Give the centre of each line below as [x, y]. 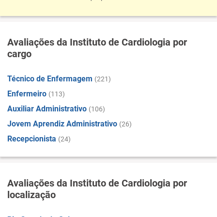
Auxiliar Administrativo [47, 109]
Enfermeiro [27, 94]
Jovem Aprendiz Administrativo [62, 124]
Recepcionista [32, 139]
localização [31, 195]
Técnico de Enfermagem [50, 79]
